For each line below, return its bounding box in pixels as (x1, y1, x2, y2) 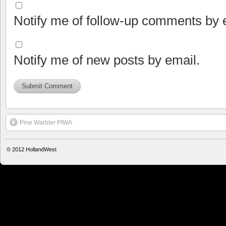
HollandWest (26, 146, 56, 152)
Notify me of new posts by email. (14, 52, 200, 68)
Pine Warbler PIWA (20, 119, 72, 126)
